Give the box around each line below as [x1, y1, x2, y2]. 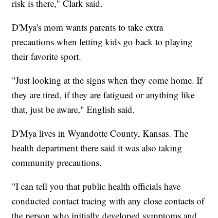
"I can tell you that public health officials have [12, 180, 181, 192]
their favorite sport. [12, 50, 82, 62]
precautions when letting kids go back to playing [12, 35, 193, 48]
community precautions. [12, 156, 102, 168]
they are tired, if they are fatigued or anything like [12, 88, 195, 101]
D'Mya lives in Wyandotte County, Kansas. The [12, 127, 189, 139]
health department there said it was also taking [12, 141, 182, 154]
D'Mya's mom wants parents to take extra [12, 20, 163, 33]
